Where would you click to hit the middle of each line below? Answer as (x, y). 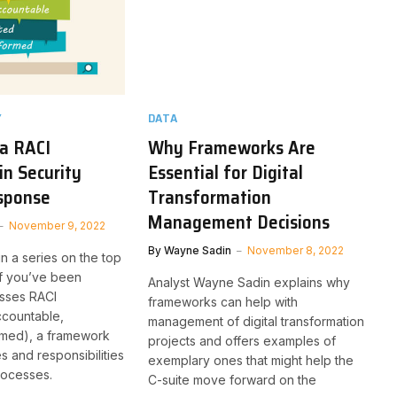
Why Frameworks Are (231, 147)
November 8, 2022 (295, 250)
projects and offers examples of (241, 340)
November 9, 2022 (58, 225)
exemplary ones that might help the (250, 360)
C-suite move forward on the (232, 379)
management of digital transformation (256, 321)
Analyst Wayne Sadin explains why (249, 282)
